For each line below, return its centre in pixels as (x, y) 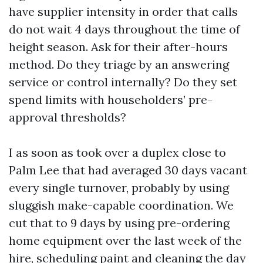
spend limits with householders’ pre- (111, 100)
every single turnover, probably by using (119, 188)
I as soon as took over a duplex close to (117, 152)
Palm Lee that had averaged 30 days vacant (128, 170)
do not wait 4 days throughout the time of (124, 29)
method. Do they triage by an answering (119, 64)
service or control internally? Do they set (123, 82)
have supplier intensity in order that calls (123, 11)
